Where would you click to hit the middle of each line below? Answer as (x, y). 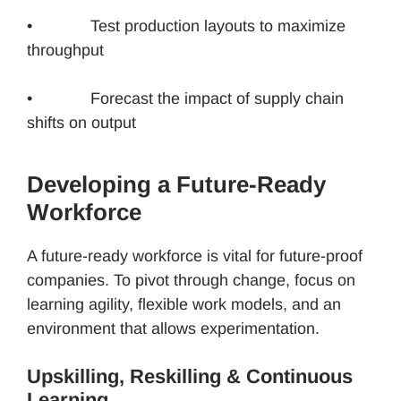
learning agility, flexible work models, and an (184, 305)
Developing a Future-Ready (176, 185)
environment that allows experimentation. (175, 329)
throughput (65, 51)
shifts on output (81, 123)
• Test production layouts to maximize (186, 26)
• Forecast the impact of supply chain (185, 99)
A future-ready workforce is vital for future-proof (195, 256)
